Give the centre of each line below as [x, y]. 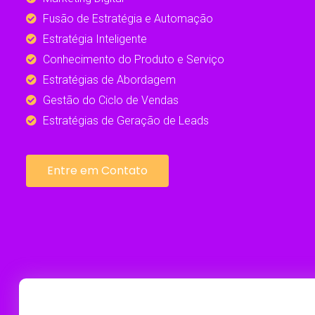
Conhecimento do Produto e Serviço [133, 59]
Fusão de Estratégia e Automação [128, 18]
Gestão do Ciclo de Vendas [110, 100]
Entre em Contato [97, 170]
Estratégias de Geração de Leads [126, 120]
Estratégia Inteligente [95, 39]
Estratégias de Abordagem [109, 79]
